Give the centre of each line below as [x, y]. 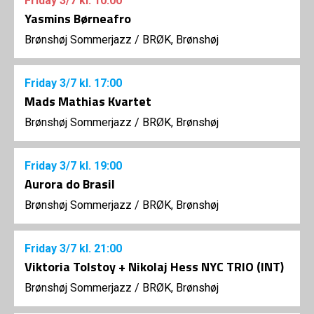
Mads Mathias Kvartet [88, 102]
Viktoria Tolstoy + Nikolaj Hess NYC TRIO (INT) [154, 267]
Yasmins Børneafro [78, 19]
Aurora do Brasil [70, 184]
